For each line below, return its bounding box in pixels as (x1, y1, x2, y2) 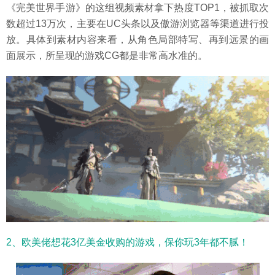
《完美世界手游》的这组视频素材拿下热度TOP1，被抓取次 (6, 2, 269, 13)
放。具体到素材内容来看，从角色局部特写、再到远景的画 (6, 34, 269, 45)
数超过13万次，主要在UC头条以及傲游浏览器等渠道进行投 (6, 18, 269, 29)
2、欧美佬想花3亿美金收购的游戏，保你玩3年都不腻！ (6, 236, 249, 247)
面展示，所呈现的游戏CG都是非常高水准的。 (6, 50, 207, 61)
